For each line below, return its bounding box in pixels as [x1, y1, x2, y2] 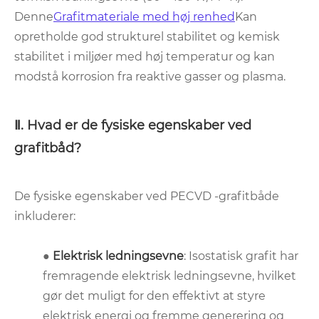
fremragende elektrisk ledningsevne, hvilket [43, 269, 296, 283]
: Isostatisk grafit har [184, 249, 298, 263]
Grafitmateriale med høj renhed [53, 10, 235, 24]
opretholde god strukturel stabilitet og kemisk [14, 30, 280, 44]
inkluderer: [14, 209, 75, 224]
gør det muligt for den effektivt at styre [43, 289, 266, 303]
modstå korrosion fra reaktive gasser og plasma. [14, 70, 286, 84]
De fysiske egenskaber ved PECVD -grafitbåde [14, 189, 279, 204]
